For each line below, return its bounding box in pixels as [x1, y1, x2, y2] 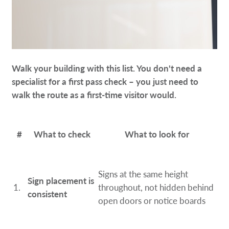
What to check [33, 128, 90, 141]
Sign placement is [28, 174, 95, 187]
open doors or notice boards [98, 194, 206, 207]
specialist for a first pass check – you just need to [12, 75, 199, 88]
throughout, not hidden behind [98, 181, 214, 194]
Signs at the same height [98, 168, 189, 180]
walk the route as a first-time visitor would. [12, 88, 177, 101]
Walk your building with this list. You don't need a [12, 62, 202, 75]
